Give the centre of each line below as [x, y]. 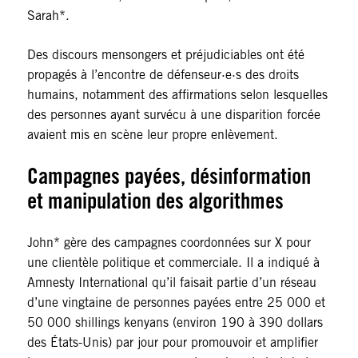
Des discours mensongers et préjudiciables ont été [165, 55]
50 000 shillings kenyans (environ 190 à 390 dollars [175, 323]
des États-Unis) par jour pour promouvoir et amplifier [172, 343]
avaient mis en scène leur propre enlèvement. [152, 135]
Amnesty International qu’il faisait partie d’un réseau [171, 283]
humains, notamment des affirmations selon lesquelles [177, 95]
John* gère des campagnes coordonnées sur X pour [169, 243]
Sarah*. [48, 16]
